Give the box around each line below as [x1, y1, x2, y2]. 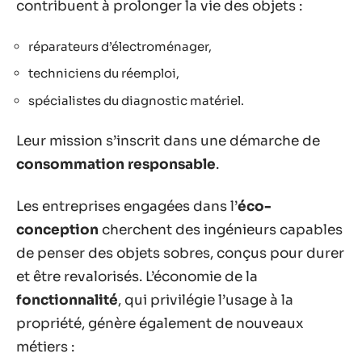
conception [16, 221, 99, 238]
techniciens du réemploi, [28, 65, 179, 81]
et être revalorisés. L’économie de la [16, 267, 258, 285]
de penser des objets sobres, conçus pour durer [16, 244, 344, 262]
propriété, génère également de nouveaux [16, 314, 304, 332]
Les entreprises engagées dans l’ [16, 197, 238, 215]
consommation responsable [16, 156, 216, 173]
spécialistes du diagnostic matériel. [28, 92, 244, 108]
